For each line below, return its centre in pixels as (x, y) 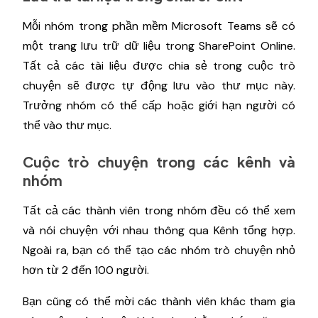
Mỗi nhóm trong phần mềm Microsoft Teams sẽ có (159, 26)
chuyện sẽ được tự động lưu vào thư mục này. (159, 86)
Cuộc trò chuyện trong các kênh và (159, 161)
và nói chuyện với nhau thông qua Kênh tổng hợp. (159, 230)
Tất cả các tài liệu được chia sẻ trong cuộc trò (159, 66)
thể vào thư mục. (67, 125)
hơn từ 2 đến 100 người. (86, 270)
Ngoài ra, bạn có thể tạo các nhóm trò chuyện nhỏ (159, 250)
